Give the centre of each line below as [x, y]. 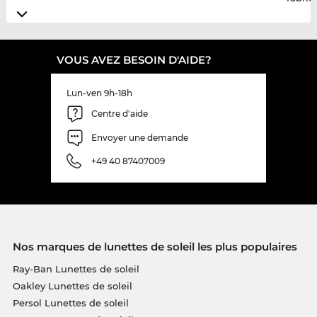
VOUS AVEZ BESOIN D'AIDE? [134, 59]
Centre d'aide [120, 114]
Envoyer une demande [140, 138]
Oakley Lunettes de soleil [72, 286]
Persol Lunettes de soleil [70, 302]
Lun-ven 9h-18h [99, 93]
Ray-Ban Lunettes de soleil [76, 269]
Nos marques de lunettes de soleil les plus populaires [155, 246]
